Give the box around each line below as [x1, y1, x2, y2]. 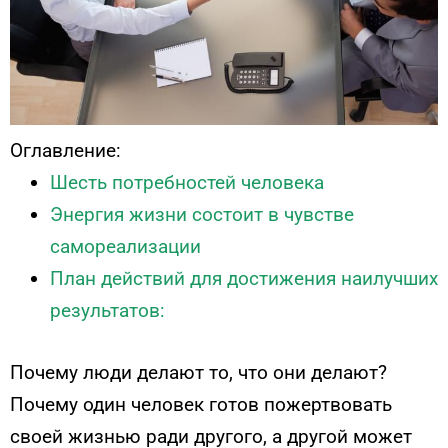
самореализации [50, 234, 201, 258]
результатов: [50, 298, 165, 322]
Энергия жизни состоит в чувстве [50, 202, 354, 226]
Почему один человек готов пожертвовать [10, 392, 392, 416]
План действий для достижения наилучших [50, 266, 438, 290]
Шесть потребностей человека [50, 170, 324, 194]
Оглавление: [10, 138, 121, 162]
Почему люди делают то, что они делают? [10, 360, 387, 384]
